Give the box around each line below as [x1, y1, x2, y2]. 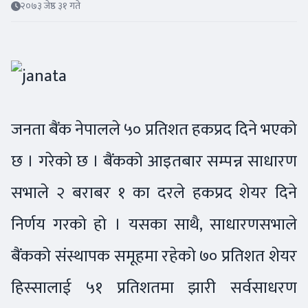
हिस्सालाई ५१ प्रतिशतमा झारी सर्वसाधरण [11, 273, 297, 302]
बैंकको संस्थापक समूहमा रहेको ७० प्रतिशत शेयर [11, 241, 297, 270]
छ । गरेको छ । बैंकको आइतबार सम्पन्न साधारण [11, 146, 297, 175]
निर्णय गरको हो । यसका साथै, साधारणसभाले [11, 210, 297, 239]
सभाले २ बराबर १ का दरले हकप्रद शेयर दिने [11, 178, 297, 207]
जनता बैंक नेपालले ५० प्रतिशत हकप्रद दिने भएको [11, 115, 297, 144]
